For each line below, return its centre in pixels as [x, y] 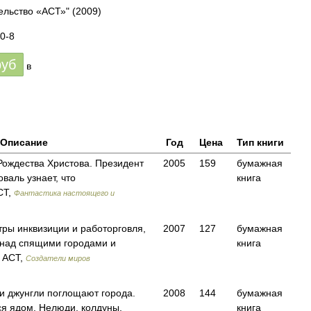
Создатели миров [58, 258]
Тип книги [260, 142]
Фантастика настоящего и [64, 193]
